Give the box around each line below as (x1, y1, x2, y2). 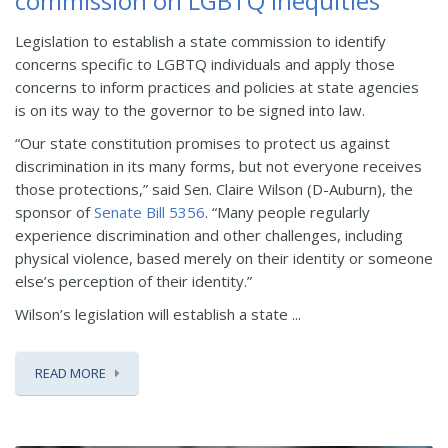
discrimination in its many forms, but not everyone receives (15, 155, 422, 176)
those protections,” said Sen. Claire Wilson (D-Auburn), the (15, 178, 413, 199)
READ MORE (35, 363, 106, 382)
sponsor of (15, 201, 94, 222)
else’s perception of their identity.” (15, 270, 252, 291)
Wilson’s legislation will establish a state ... (15, 303, 301, 324)
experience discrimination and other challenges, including (15, 224, 403, 245)
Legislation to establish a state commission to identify (15, 30, 386, 51)
